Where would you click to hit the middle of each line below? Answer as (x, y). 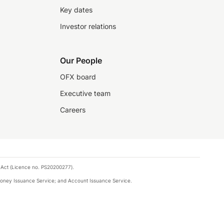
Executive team (85, 93)
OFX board (78, 77)
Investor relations (88, 26)
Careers (73, 110)
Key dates (76, 10)
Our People (81, 60)
